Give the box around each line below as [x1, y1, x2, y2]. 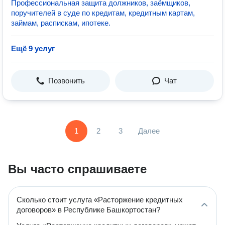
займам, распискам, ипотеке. [11, 19, 110, 27]
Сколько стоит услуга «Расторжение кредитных [17, 195, 183, 204]
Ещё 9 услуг [11, 44, 55, 53]
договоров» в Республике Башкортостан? [17, 205, 160, 214]
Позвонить [48, 76, 85, 85]
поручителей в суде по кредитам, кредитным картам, [11, 9, 195, 17]
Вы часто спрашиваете [8, 162, 147, 176]
